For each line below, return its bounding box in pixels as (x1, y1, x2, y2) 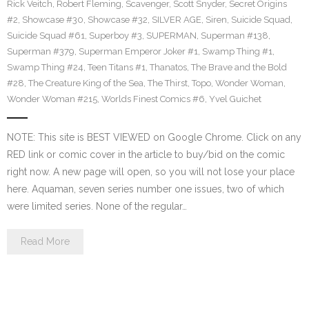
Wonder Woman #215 (7, 94, 97, 104)
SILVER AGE (152, 14, 201, 25)
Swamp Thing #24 (7, 62, 83, 72)
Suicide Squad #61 (7, 30, 85, 41)
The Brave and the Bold (191, 62, 287, 72)
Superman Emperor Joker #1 (79, 46, 198, 57)
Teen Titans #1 (88, 62, 146, 72)
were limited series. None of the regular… (7, 201, 187, 212)
